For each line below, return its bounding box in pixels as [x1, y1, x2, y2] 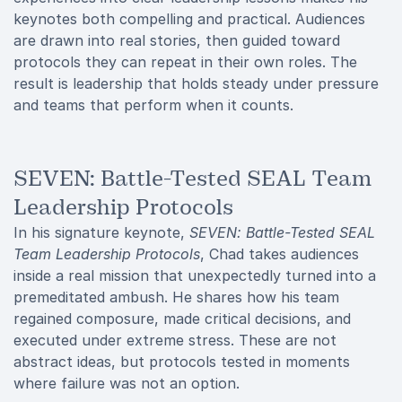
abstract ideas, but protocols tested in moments [13, 353, 350, 371]
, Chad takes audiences [200, 245, 359, 263]
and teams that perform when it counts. [13, 96, 293, 114]
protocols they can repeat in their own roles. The [13, 53, 357, 71]
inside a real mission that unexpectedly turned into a [13, 267, 376, 284]
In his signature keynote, [13, 223, 189, 241]
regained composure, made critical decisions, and [13, 310, 351, 328]
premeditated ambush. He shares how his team [13, 288, 339, 306]
